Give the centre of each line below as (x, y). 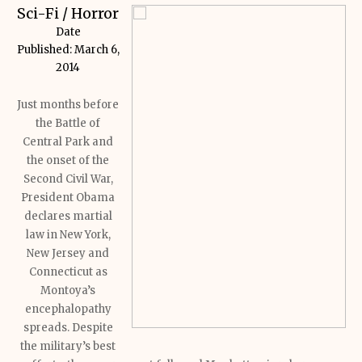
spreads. (47, 328)
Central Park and (68, 142)
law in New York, (68, 235)
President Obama (68, 198)
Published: (45, 50)
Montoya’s (68, 290)
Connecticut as (68, 272)
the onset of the (68, 160)
